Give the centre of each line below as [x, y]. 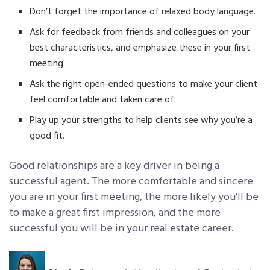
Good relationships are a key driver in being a [114, 166]
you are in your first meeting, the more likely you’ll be [134, 198]
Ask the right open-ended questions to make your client [144, 85]
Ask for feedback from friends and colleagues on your [140, 33]
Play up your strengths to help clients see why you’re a [141, 121]
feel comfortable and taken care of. [103, 100]
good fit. [47, 137]
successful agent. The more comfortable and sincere [131, 182]
